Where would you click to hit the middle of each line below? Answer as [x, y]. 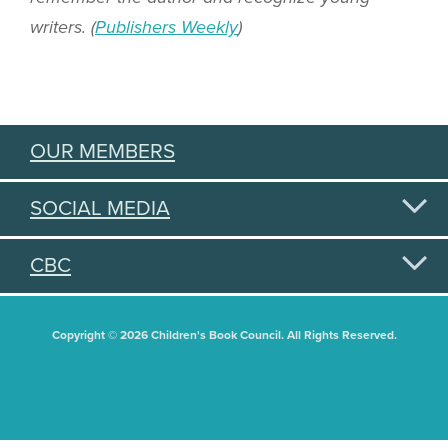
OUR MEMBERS [102, 151]
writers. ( [62, 27]
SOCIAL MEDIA [100, 208]
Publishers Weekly [166, 27]
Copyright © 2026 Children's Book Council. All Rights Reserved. [224, 335]
